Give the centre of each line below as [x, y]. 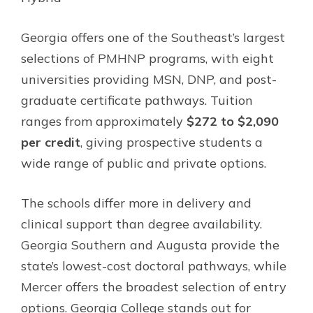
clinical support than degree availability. [141, 224]
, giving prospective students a [172, 142]
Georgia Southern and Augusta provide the [150, 245]
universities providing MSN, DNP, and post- [149, 79]
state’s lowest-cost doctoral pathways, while [154, 265]
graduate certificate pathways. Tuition [137, 100]
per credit [51, 142]
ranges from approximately [104, 121]
